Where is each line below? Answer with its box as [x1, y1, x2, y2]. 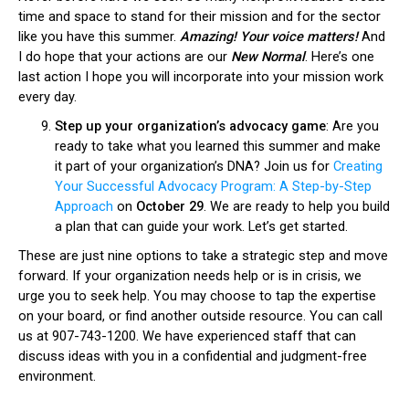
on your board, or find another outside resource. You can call [18, 308, 383, 324]
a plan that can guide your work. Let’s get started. [55, 218, 348, 235]
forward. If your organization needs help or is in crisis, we [18, 267, 362, 284]
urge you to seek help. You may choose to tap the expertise [18, 288, 376, 304]
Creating [333, 158, 383, 174]
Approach [55, 198, 113, 215]
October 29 [136, 198, 204, 215]
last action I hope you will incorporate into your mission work [18, 68, 383, 85]
